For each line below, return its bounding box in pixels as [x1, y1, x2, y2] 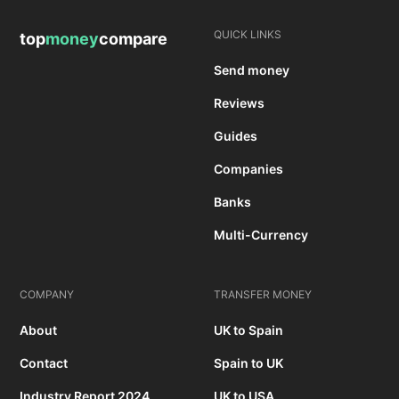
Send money [214, 62, 289, 78]
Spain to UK [214, 355, 283, 371]
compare [99, 29, 168, 49]
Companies [214, 161, 283, 177]
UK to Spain [214, 322, 283, 338]
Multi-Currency [214, 227, 308, 243]
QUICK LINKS [214, 28, 281, 42]
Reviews [214, 95, 265, 111]
